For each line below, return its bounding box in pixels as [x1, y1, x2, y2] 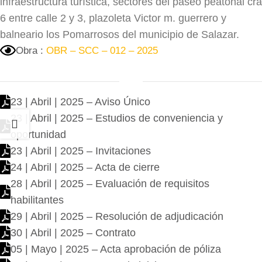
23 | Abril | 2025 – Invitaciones [11, 144, 151, 157]
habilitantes [11, 194, 64, 206]
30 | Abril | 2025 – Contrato [11, 226, 136, 239]
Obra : [16, 44, 46, 56]
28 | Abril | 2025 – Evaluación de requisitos [11, 177, 209, 189]
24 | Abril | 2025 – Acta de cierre [11, 161, 160, 173]
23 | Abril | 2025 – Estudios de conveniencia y [11, 112, 223, 124]
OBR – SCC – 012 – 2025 [46, 44, 158, 56]
